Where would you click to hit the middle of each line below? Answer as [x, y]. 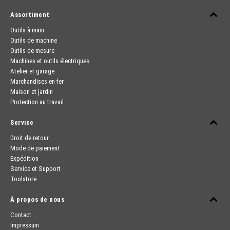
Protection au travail [37, 102]
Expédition [24, 158]
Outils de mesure [32, 51]
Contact [21, 215]
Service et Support [35, 169]
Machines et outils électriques [50, 61]
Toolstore [23, 179]
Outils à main [27, 30]
